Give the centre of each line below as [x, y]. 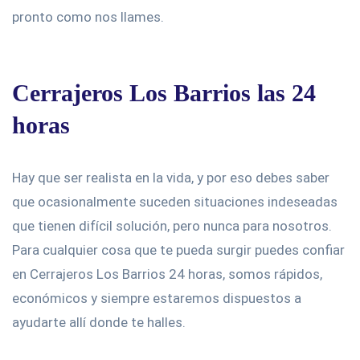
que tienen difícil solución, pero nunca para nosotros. [172, 226]
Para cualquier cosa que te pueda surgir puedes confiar [178, 250]
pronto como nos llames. [88, 17]
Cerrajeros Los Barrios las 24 [164, 93]
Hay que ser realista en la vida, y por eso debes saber [171, 178]
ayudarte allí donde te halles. [99, 322]
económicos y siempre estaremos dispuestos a [157, 298]
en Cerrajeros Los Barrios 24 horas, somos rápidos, [167, 274]
